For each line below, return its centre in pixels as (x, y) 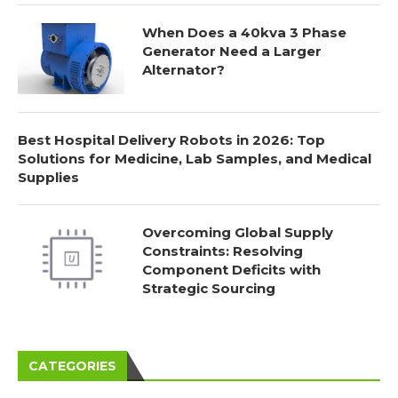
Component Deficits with (231, 269)
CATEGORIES (72, 366)
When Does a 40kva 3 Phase (244, 32)
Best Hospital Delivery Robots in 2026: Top (171, 139)
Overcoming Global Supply (238, 232)
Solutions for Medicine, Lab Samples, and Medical (195, 158)
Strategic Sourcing (209, 288)
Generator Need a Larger (232, 51)
